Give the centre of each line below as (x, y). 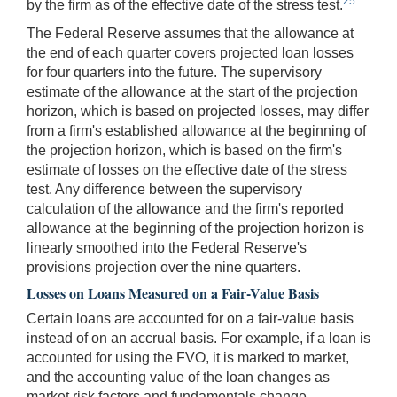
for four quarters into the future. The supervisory (174, 72)
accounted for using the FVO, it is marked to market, (188, 357)
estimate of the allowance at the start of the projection (192, 91)
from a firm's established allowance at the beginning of (196, 130)
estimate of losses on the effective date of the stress (187, 169)
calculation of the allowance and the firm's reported (185, 208)
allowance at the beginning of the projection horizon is (195, 228)
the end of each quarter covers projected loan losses (190, 52)
